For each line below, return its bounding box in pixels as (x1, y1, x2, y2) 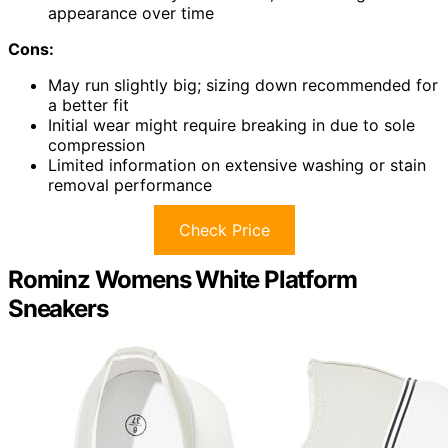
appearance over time (48, 2, 214, 23)
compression (48, 134, 145, 155)
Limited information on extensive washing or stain (48, 154, 426, 175)
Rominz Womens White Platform (8, 264, 357, 294)
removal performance (48, 174, 212, 195)
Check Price (178, 219, 270, 240)
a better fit (48, 94, 129, 115)
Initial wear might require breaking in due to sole (48, 114, 415, 135)
